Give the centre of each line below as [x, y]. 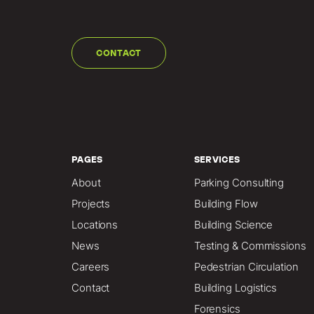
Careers [91, 267]
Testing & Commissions [250, 246]
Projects [91, 204]
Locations [95, 225]
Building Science [233, 225]
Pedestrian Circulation [246, 267]
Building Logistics [235, 288]
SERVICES [217, 159]
